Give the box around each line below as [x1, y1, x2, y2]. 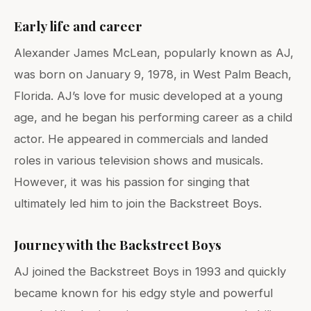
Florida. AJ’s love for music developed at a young [14, 88, 283, 103]
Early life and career [14, 16, 142, 35]
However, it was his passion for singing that [14, 174, 250, 189]
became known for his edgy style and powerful [14, 285, 273, 300]
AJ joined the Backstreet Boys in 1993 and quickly [14, 264, 286, 278]
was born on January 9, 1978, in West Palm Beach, [14, 67, 292, 81]
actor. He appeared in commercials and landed [14, 131, 268, 146]
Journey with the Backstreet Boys [14, 235, 221, 253]
